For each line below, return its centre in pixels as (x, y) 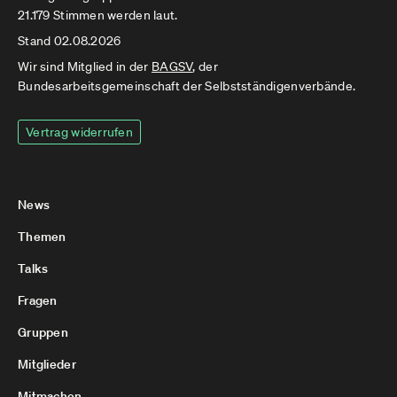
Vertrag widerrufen (80, 132)
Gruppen (43, 332)
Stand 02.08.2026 (70, 41)
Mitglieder (47, 364)
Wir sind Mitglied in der (85, 66)
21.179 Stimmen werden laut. (98, 15)
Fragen (38, 300)
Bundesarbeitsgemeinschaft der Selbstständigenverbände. (187, 86)
